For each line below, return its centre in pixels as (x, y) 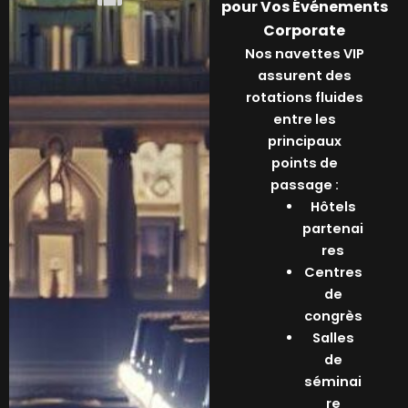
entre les (304, 120)
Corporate (305, 31)
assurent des (304, 76)
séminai (333, 382)
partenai (333, 229)
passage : (304, 185)
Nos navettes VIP (304, 54)
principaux (304, 142)
